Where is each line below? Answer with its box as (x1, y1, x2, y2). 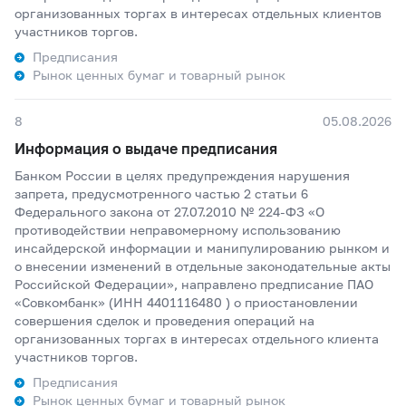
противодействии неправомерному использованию (14, 222, 341, 237)
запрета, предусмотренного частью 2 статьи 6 (14, 186, 308, 201)
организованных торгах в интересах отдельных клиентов (14, 5, 382, 21)
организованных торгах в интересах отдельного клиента (14, 331, 379, 346)
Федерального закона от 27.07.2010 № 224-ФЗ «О (14, 204, 324, 219)
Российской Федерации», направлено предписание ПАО (14, 276, 373, 292)
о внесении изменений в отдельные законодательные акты (14, 258, 391, 274)
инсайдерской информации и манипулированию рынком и (14, 240, 390, 256)
